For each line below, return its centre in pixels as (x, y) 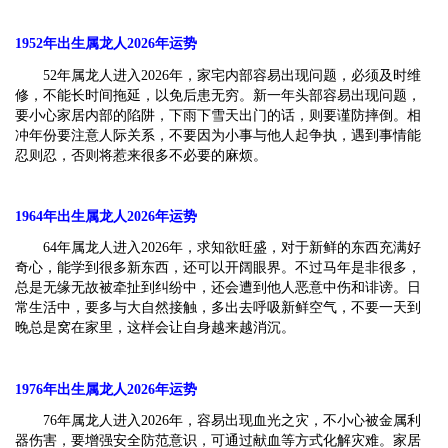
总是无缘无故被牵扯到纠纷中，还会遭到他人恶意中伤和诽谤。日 (218, 288)
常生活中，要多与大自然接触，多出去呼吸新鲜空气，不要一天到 (218, 308)
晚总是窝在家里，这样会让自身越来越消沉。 (155, 328)
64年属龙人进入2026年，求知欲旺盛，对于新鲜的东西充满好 (232, 248)
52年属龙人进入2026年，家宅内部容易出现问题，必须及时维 (232, 75)
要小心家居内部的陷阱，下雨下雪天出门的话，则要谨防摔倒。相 (218, 115)
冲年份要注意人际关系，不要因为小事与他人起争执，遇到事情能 (218, 135)
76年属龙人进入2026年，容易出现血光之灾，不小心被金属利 (232, 420)
